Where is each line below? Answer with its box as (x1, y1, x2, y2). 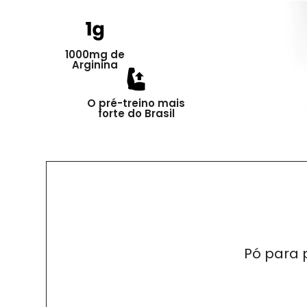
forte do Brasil (97, 106, 175, 121)
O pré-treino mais (87, 96, 186, 111)
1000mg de (65, 47, 125, 62)
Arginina (72, 58, 119, 72)
